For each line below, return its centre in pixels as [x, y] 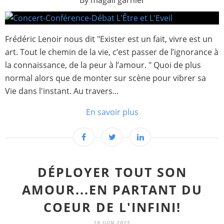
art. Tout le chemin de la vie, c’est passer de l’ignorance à [112, 52]
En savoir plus [112, 112]
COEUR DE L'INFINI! [112, 207]
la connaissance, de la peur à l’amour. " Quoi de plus [103, 65]
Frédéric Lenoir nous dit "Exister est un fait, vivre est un [109, 39]
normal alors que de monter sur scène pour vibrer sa [105, 78]
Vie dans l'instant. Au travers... [62, 91]
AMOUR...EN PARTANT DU [112, 189]
